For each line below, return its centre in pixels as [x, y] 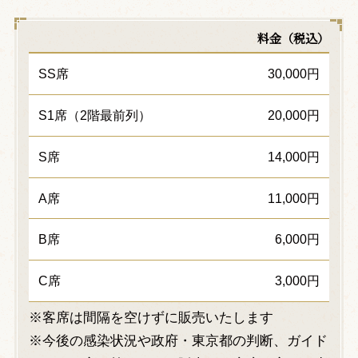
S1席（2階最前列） [94, 115]
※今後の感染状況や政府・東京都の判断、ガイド [178, 341]
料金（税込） [294, 38]
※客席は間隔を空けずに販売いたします [151, 318]
